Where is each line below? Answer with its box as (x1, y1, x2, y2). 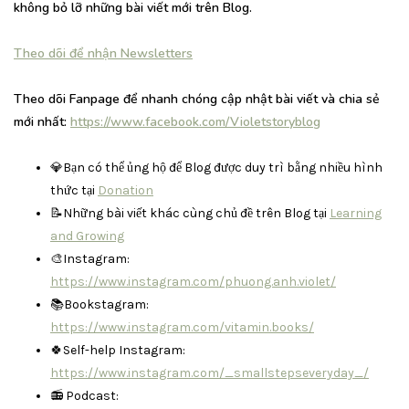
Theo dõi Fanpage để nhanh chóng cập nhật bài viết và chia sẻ (14, 89, 380, 108)
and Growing (50, 227, 124, 244)
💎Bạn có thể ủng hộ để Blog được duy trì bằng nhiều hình (50, 159, 383, 175)
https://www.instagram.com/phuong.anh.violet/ (50, 273, 336, 289)
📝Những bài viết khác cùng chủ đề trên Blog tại (50, 204, 330, 221)
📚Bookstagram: (50, 296, 149, 312)
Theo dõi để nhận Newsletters (14, 44, 193, 62)
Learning (330, 204, 382, 221)
